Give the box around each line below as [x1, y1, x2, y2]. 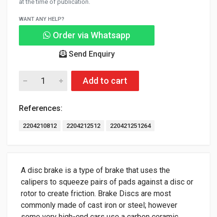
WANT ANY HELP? [19, 15, 64, 22]
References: [19, 103, 62, 113]
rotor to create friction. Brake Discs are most [21, 188, 171, 198]
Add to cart [83, 75, 127, 86]
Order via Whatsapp [51, 30, 130, 40]
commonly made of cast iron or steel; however [21, 200, 177, 210]
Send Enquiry [66, 49, 115, 59]
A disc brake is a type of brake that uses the [21, 165, 170, 175]
